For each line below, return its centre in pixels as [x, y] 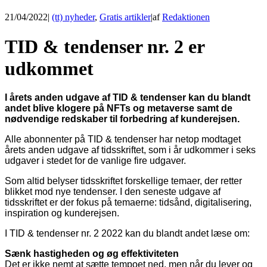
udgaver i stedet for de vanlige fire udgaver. [95, 161]
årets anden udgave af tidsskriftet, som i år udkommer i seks [130, 150]
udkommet [49, 68]
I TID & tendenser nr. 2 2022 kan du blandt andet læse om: [127, 234]
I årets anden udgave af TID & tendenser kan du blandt [128, 98]
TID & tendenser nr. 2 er [105, 46]
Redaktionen [186, 17]
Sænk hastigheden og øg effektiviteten [92, 254]
